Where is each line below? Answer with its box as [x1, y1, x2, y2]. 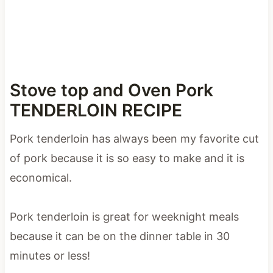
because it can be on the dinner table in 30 [9, 229, 230, 243]
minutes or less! [9, 249, 90, 262]
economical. [9, 171, 72, 184]
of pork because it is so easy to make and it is [9, 151, 244, 165]
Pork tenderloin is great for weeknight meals [9, 210, 239, 223]
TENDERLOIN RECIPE [9, 99, 182, 121]
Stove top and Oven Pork [9, 79, 213, 101]
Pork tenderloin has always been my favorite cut [9, 132, 259, 145]
